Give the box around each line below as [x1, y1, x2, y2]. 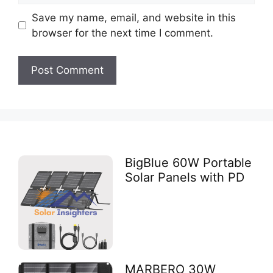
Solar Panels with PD [125, 169, 245, 185]
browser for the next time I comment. [31, 26, 213, 39]
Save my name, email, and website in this [31, 11, 236, 24]
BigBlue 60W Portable [125, 155, 252, 170]
